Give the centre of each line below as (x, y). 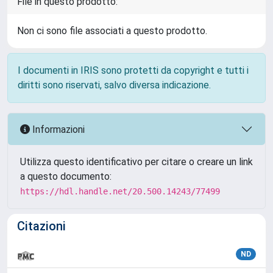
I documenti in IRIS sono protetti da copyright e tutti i (133, 70)
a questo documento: (66, 176)
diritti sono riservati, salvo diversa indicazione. (114, 85)
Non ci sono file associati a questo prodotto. (112, 31)
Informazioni (57, 129)
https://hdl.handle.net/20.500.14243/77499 (120, 191)
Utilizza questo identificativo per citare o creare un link (136, 162)
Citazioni (41, 226)
